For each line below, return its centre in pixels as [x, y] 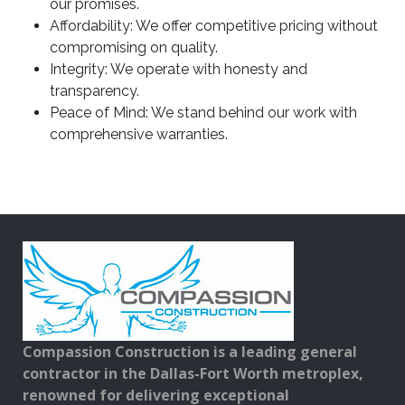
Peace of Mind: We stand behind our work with [203, 112]
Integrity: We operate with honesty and [179, 69]
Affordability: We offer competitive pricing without [214, 25]
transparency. [94, 90]
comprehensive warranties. [139, 134]
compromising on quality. [134, 47]
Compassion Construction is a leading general [190, 351]
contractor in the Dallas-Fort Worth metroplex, [193, 373]
